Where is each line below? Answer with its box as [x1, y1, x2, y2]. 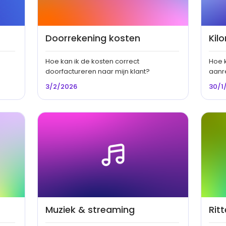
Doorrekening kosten [45, 32, 140, 45]
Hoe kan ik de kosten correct [45, 56, 139, 67]
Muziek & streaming [45, 203, 135, 216]
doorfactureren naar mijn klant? [45, 67, 150, 77]
